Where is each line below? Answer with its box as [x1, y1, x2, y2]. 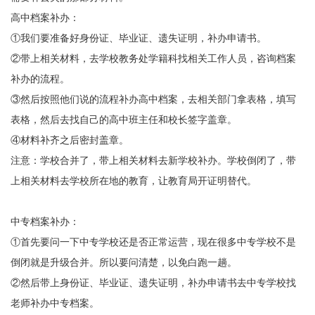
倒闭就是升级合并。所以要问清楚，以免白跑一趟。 [10, 257, 237, 269]
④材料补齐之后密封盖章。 [10, 134, 129, 146]
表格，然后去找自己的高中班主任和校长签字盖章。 [10, 114, 237, 126]
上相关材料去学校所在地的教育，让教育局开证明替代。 [10, 175, 257, 187]
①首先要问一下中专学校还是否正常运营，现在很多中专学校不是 [10, 236, 296, 248]
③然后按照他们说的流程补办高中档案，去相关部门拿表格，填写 [10, 94, 296, 105]
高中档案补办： [10, 12, 79, 24]
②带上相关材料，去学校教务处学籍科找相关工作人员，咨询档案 [10, 53, 296, 65]
